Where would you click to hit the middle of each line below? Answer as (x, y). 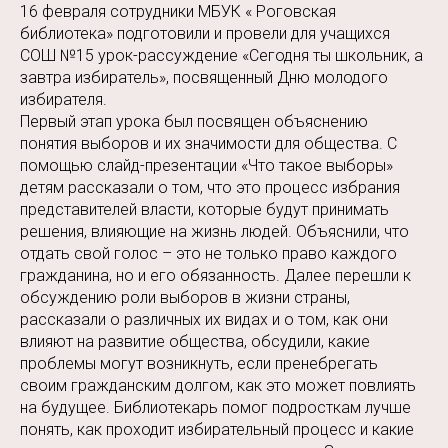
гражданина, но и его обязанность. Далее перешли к (215, 275)
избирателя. (63, 99)
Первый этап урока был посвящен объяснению (194, 121)
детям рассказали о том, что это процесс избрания (210, 187)
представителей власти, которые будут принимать (204, 209)
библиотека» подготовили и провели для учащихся (205, 33)
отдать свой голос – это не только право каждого (208, 253)
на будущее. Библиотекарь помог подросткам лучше (215, 407)
